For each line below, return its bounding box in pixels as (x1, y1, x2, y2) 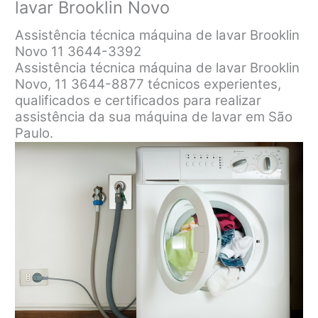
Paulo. (15, 124, 54, 141)
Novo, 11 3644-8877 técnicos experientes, (15, 75, 282, 92)
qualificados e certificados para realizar (15, 92, 262, 109)
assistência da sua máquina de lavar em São (15, 108, 293, 125)
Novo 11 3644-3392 (15, 43, 142, 60)
